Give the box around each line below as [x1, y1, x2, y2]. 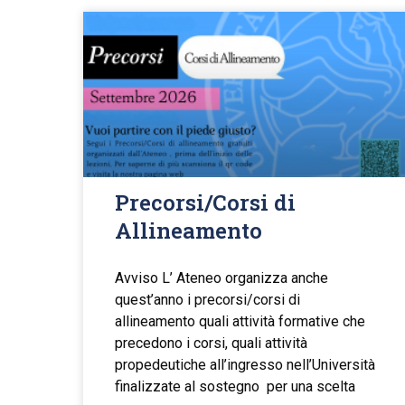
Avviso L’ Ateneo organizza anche [115, 269, 328, 287]
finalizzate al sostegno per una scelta [115, 378, 355, 396]
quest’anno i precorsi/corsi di [115, 291, 300, 309]
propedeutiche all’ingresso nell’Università [115, 356, 375, 374]
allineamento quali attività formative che [115, 313, 365, 331]
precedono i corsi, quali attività [115, 334, 307, 353]
